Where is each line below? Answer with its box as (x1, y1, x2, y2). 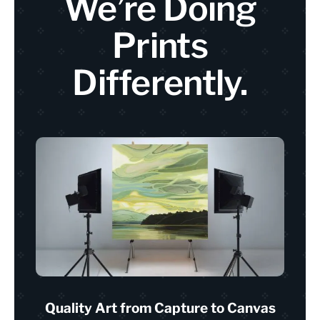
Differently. (72, 62, 248, 104)
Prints (112, 25, 208, 66)
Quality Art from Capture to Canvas (44, 300, 276, 317)
